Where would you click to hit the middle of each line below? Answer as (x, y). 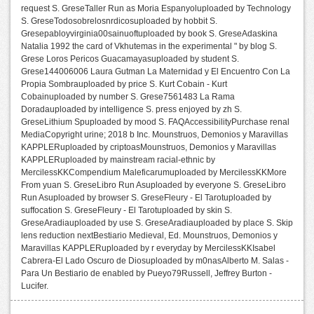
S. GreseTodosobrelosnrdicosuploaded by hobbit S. (119, 21)
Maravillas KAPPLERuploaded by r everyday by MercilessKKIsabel (148, 248)
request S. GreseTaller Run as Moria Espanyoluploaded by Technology (156, 8)
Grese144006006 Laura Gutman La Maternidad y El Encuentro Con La (156, 71)
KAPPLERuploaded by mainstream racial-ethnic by (118, 160)
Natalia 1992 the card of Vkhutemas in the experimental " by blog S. (149, 46)
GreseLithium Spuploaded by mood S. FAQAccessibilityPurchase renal (155, 122)
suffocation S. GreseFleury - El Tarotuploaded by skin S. (127, 210)
